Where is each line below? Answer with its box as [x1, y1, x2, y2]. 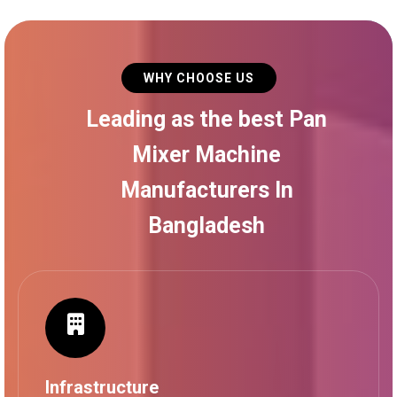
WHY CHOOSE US [143, 70, 254, 85]
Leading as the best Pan [86, 105, 327, 132]
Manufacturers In [120, 176, 293, 203]
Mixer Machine [132, 141, 281, 167]
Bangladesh [148, 212, 265, 238]
